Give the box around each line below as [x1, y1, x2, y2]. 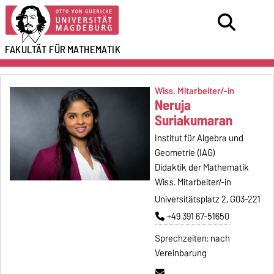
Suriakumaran [154, 108, 232, 132]
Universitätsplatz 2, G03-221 [154, 191, 261, 207]
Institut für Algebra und [154, 130, 243, 146]
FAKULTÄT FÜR [5, 41, 66, 58]
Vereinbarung [154, 245, 207, 261]
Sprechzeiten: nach [154, 231, 230, 246]
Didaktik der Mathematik [154, 160, 249, 175]
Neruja [154, 93, 191, 117]
